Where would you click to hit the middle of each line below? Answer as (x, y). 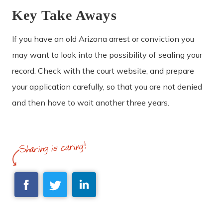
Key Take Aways (64, 15)
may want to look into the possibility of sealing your (107, 55)
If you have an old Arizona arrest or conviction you (103, 39)
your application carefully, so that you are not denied (107, 86)
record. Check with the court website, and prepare (103, 70)
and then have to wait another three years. (91, 102)
